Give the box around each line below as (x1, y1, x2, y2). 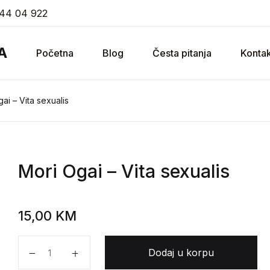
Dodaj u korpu (148, 246, 215, 259)
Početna (36, 47, 74, 59)
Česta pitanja (152, 47, 212, 59)
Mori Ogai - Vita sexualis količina (28, 238, 176, 250)
